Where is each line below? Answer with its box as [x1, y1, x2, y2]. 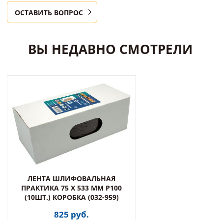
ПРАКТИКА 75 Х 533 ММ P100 [21, 183, 122, 192]
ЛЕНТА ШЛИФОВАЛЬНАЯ [27, 174, 115, 183]
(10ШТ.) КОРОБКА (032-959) [24, 192, 119, 202]
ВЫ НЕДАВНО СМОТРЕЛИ [27, 40, 192, 58]
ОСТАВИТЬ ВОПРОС [15, 8, 83, 17]
